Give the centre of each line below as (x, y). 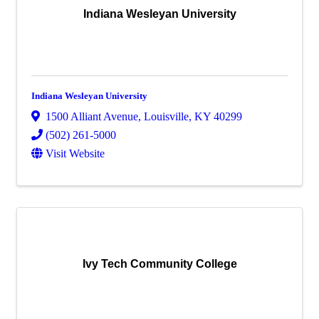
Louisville (166, 117)
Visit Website (75, 154)
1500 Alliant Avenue (92, 117)
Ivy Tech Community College (159, 264)
